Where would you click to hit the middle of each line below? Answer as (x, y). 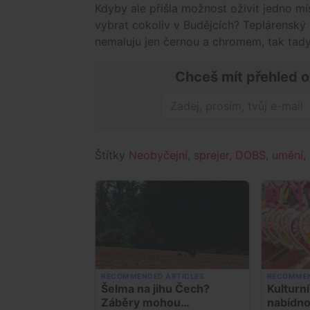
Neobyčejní (158, 155)
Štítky (112, 155)
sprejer (211, 155)
